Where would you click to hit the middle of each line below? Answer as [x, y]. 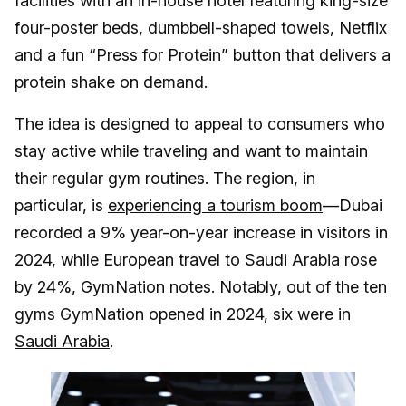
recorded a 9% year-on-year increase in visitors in [201, 233]
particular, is [61, 206]
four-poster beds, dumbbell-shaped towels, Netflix [201, 28]
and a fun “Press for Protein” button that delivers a [203, 55]
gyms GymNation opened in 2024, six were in [183, 314]
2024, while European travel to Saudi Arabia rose [196, 260]
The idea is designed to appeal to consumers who [200, 124]
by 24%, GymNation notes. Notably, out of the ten [201, 287]
